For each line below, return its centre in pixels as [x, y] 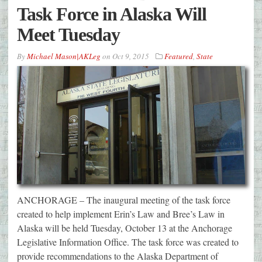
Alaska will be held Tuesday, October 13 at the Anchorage [125, 228]
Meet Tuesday [68, 34]
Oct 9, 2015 [131, 56]
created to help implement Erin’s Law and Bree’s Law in [121, 214]
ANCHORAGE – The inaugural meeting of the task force [124, 200]
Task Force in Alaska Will [112, 14]
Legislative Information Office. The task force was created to [128, 242]
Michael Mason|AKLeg [64, 56]
